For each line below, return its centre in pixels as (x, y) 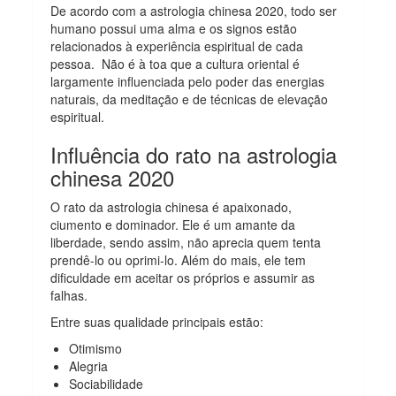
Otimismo (96, 348)
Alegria (89, 366)
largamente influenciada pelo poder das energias (188, 81)
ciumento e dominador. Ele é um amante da (173, 224)
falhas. (71, 295)
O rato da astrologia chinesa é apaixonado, (171, 206)
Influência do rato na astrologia (194, 154)
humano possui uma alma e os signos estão (174, 28)
